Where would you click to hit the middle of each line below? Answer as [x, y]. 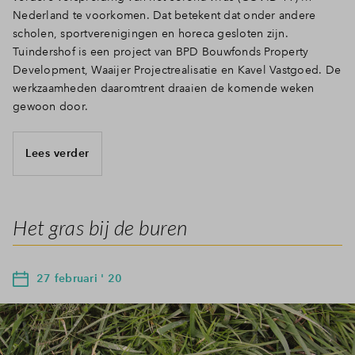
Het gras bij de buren [100, 227]
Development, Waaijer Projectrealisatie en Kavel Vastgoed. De [177, 69]
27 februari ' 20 [79, 278]
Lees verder [57, 153]
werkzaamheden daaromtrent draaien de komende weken [164, 88]
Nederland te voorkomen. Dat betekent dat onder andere [164, 15]
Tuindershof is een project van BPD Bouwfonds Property [161, 51]
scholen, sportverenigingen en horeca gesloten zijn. [151, 33]
